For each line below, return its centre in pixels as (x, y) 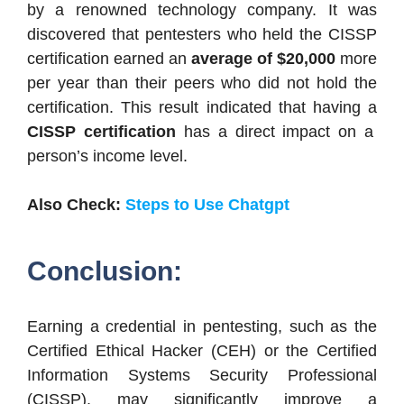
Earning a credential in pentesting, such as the (202, 327)
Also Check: (76, 205)
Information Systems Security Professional (202, 376)
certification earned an (109, 59)
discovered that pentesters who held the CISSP (202, 35)
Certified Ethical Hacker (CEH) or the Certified (202, 351)
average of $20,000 (263, 59)
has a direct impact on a (275, 132)
